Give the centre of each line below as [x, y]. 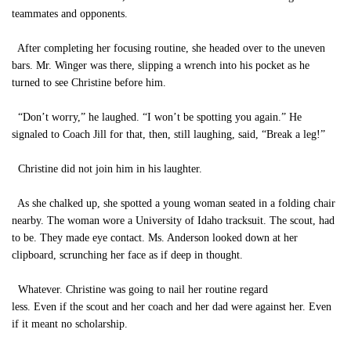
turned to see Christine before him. [89, 83]
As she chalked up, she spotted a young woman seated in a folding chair [174, 203]
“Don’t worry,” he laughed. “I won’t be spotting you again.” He [157, 117]
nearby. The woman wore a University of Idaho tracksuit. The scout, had [173, 221]
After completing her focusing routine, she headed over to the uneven [168, 48]
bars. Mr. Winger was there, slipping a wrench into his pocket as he [161, 65]
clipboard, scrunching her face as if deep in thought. [127, 255]
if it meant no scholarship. [70, 324]
